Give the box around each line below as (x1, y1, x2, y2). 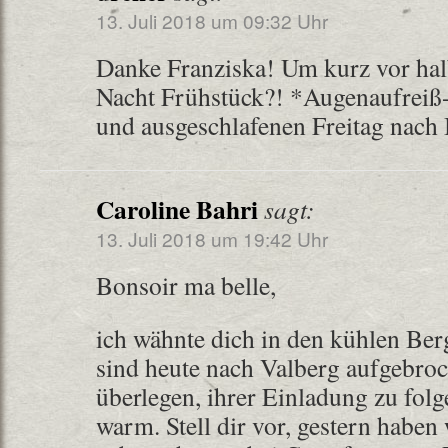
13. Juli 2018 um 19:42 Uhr (96, 225, 328, 252)
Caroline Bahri (96, 190, 258, 228)
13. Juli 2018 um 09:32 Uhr (96, 7, 328, 34)
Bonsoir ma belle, (96, 268, 276, 302)
